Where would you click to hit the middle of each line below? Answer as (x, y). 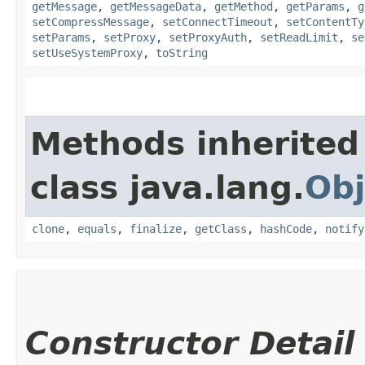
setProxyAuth (208, 37)
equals (97, 229)
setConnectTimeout (218, 22)
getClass (221, 229)
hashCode (286, 229)
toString (182, 53)
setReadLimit (299, 37)
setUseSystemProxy (87, 53)
